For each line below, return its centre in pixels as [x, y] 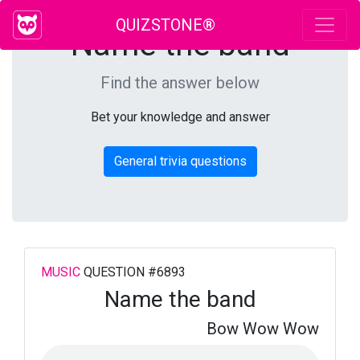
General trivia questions [180, 161]
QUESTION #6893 [133, 272]
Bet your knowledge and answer [180, 117]
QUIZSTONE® [166, 25]
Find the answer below [180, 83]
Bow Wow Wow [263, 329]
